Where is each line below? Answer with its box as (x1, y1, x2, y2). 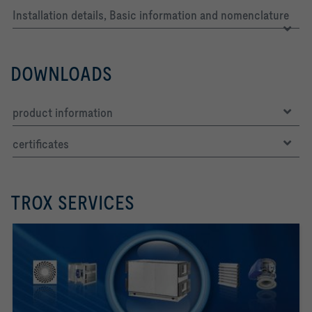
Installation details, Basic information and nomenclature (13, 7, 289, 22)
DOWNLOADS (10, 62, 112, 85)
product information (13, 104, 113, 120)
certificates (13, 136, 69, 151)
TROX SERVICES (10, 191, 134, 214)
